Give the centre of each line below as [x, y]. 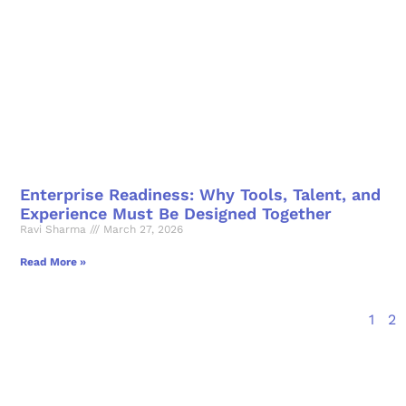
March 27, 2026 [141, 230]
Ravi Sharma [55, 230]
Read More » [53, 262]
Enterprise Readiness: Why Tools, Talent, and [200, 195]
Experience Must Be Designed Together [176, 214]
